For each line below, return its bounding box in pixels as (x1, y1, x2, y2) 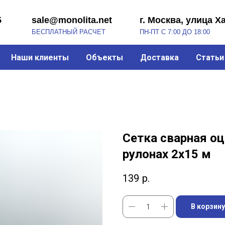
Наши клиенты (11, 52, 69, 62)
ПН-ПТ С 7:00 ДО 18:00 (100, 25, 163, 32)
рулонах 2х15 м (123, 147, 211, 161)
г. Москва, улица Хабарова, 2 (100, 13, 215, 23)
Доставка (140, 52, 179, 62)
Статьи (195, 52, 224, 62)
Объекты (85, 52, 123, 62)
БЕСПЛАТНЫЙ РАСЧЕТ (4, 25, 70, 32)
